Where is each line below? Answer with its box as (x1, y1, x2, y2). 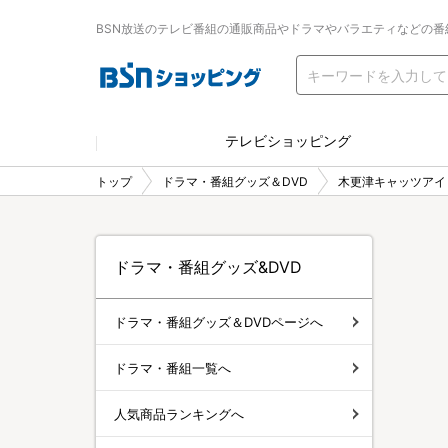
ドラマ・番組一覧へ (114, 359, 231, 376)
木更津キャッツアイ (338, 173, 446, 189)
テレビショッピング (225, 132, 351, 149)
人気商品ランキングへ (114, 405, 244, 422)
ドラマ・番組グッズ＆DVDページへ (114, 313, 323, 330)
